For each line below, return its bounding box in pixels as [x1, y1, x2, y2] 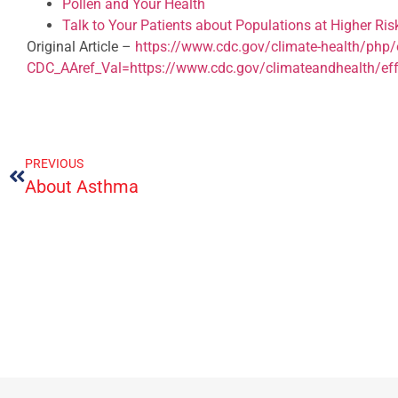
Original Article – [27, 38, 135, 56]
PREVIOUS [25, 155, 84, 171]
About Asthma [25, 175, 139, 197]
